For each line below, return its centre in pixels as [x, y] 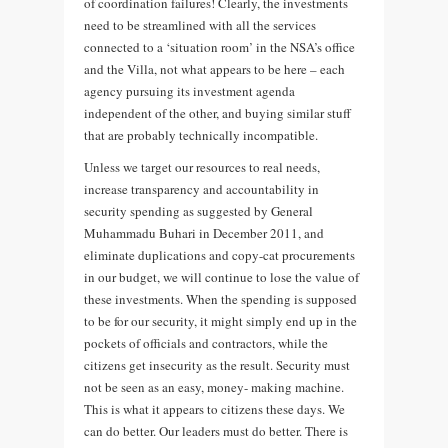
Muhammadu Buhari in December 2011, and [204, 232]
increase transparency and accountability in [201, 188]
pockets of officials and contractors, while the [206, 342]
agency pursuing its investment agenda [189, 90]
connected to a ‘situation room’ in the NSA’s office [219, 46]
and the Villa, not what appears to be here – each [214, 68]
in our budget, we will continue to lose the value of [221, 276]
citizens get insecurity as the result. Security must [217, 364]
